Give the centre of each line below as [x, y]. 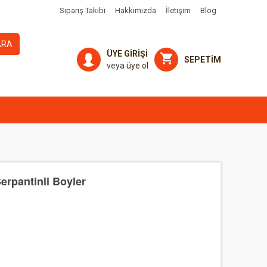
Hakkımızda [136, 10]
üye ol [137, 66]
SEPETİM [203, 60]
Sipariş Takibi [83, 10]
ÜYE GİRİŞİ [127, 54]
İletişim [178, 10]
